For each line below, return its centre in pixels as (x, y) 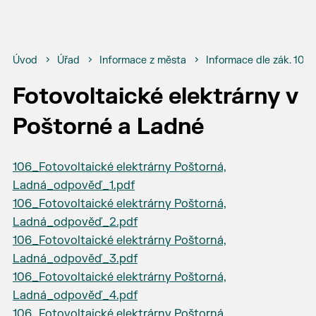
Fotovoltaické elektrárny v (155, 97)
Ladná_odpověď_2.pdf (75, 222)
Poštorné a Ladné (108, 127)
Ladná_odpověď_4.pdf (75, 296)
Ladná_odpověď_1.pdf (73, 186)
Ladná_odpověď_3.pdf (75, 259)
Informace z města (142, 60)
